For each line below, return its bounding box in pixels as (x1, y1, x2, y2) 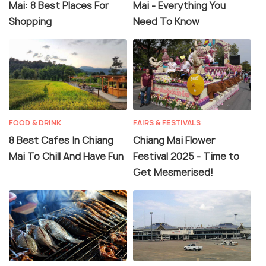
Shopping (9, 15, 52, 28)
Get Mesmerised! (133, 166, 213, 179)
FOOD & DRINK (9, 118, 61, 128)
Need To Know (133, 15, 199, 28)
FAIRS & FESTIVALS (133, 118, 201, 128)
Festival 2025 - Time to (133, 150, 239, 163)
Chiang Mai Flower (133, 134, 215, 147)
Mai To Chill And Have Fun (9, 150, 123, 163)
